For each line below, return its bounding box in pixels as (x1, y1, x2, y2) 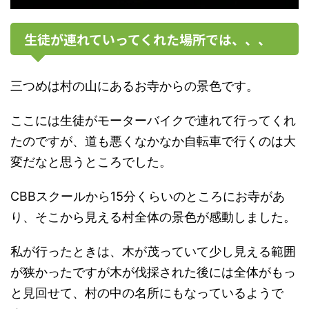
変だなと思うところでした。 (10, 154, 172, 170)
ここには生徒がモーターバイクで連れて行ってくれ (10, 113, 296, 128)
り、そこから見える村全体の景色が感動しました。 (10, 210, 296, 225)
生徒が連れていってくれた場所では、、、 (24, 30, 271, 49)
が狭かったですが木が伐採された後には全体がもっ (10, 265, 296, 280)
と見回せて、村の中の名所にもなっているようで (10, 286, 283, 301)
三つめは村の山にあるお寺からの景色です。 (10, 79, 259, 94)
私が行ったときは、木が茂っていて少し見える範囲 (10, 244, 296, 259)
